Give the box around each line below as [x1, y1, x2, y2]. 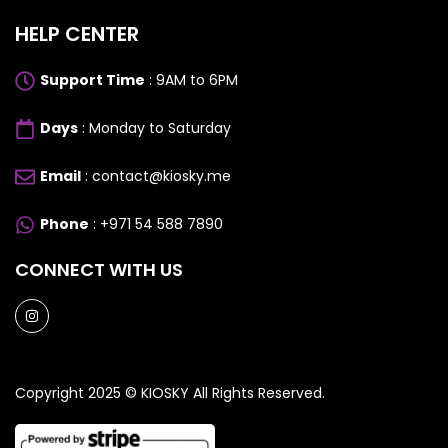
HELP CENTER [15, 20, 139, 49]
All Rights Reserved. [189, 383, 325, 404]
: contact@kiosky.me [81, 166, 231, 187]
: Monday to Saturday [78, 118, 231, 139]
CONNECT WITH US [15, 257, 183, 283]
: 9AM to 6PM [145, 70, 238, 91]
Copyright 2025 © [15, 383, 141, 404]
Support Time [40, 70, 145, 91]
